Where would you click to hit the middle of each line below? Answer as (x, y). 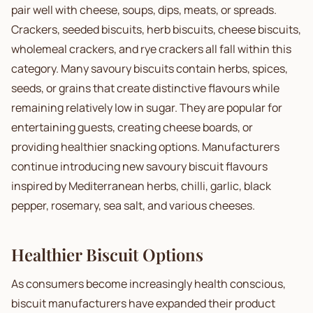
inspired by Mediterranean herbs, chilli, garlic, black (141, 186)
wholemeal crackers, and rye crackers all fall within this (151, 49)
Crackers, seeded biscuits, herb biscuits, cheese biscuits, (156, 29)
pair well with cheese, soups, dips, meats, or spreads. (144, 10)
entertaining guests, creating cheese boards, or (132, 127)
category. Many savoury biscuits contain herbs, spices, (150, 68)
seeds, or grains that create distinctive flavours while (145, 88)
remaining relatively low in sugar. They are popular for (147, 108)
